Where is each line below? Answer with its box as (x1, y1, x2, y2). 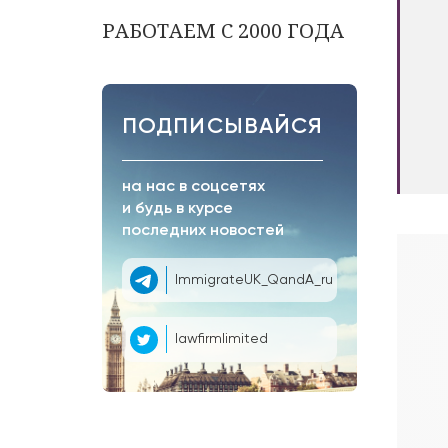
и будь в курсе (122, 200, 233, 217)
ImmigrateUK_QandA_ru (175, 272, 333, 287)
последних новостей (122, 222, 284, 239)
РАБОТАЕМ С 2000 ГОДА (102, 16, 344, 44)
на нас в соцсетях (122, 178, 265, 195)
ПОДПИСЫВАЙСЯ (122, 115, 324, 138)
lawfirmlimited (175, 332, 268, 347)
